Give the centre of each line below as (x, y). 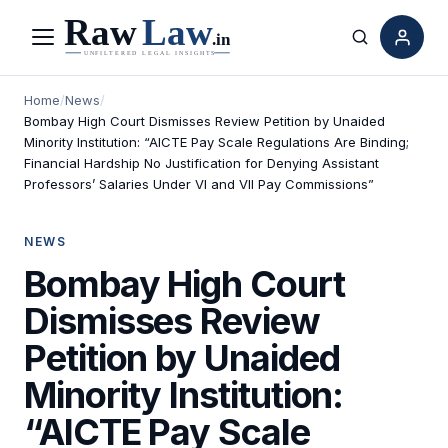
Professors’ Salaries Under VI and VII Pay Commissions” (199, 183)
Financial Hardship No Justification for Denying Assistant (201, 162)
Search (386, 48)
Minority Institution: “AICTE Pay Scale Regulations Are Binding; (216, 141)
